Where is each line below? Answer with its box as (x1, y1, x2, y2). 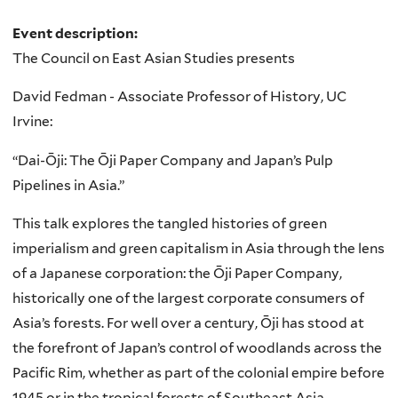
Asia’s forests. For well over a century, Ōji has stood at (12, 314, 364, 332)
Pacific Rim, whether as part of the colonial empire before (12, 364, 385, 382)
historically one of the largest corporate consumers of (12, 290, 364, 307)
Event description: (12, 24, 140, 42)
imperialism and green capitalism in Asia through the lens (12, 240, 385, 258)
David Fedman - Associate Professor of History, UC (12, 88, 346, 106)
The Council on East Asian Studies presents (12, 49, 295, 67)
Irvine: (12, 113, 55, 131)
